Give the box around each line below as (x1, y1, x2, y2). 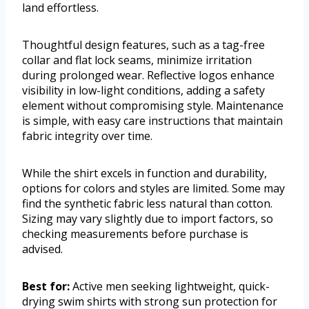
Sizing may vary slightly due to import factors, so (22, 211, 273, 227)
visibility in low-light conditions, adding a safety (22, 83, 265, 99)
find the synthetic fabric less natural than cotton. (22, 196, 272, 212)
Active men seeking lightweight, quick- (70, 279, 270, 295)
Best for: (22, 279, 70, 295)
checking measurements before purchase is (22, 226, 248, 242)
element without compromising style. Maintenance (22, 98, 283, 114)
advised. (22, 241, 63, 257)
